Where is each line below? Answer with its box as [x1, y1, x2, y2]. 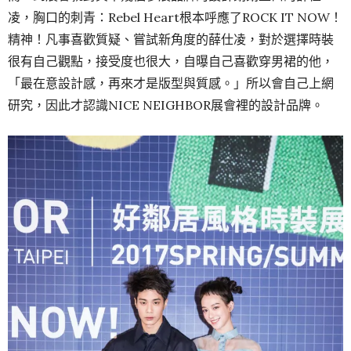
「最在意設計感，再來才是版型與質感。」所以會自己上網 [8, 74, 334, 91]
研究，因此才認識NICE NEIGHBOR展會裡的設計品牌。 [8, 96, 324, 113]
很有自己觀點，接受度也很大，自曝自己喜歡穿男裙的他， [8, 52, 334, 69]
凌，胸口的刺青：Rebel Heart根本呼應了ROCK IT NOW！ [8, 9, 342, 25]
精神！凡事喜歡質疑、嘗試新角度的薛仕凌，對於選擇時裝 [8, 31, 334, 47]
